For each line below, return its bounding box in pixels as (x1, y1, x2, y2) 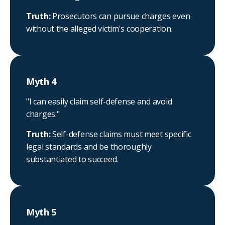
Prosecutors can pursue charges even (52, 11, 190, 22)
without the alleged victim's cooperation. (26, 23, 173, 35)
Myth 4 (26, 75, 56, 88)
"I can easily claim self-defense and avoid (26, 96, 172, 107)
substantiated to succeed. (26, 154, 119, 165)
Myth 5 (26, 206, 56, 218)
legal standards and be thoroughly (26, 141, 152, 153)
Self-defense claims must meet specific (52, 129, 191, 140)
